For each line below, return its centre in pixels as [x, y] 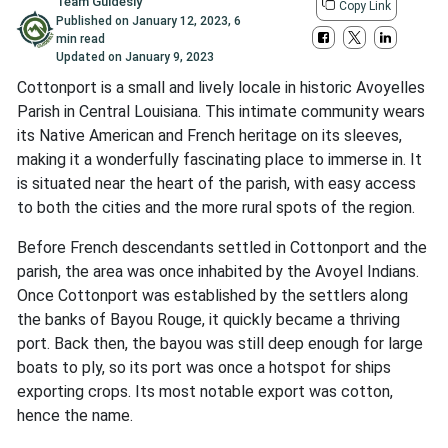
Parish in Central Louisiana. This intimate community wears [221, 112]
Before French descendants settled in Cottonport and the [222, 248]
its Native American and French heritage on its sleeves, [209, 136]
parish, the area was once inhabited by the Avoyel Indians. [218, 272]
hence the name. [75, 416]
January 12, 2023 [179, 21]
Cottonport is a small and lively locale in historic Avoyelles [221, 88]
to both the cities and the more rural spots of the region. [216, 208]
